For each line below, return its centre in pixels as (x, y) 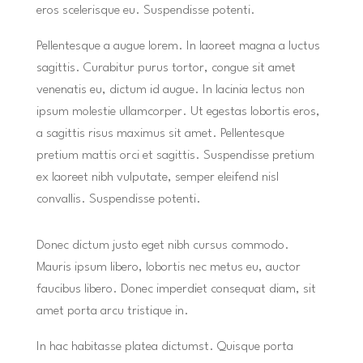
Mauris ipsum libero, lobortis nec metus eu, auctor (168, 267)
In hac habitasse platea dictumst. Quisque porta (164, 347)
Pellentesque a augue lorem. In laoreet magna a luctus (178, 46)
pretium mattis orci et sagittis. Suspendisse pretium (175, 156)
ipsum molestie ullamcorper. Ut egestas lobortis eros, (178, 112)
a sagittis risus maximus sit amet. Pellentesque (160, 134)
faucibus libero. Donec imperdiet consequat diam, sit (176, 289)
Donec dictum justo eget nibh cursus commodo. (162, 246)
